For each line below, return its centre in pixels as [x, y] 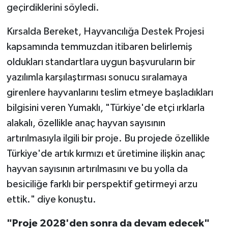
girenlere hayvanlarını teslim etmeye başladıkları [110, 92]
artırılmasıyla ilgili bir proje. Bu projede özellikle [108, 138]
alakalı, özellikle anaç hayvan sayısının [86, 123]
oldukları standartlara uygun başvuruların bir [101, 62]
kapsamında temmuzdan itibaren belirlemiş [99, 47]
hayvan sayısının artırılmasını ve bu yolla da [97, 169]
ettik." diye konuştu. [51, 199]
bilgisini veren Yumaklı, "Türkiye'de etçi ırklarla [105, 108]
